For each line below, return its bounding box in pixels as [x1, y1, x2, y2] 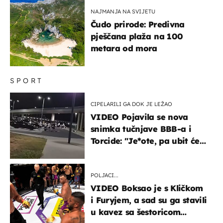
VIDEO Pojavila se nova [91, 111, 188, 122]
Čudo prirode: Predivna [91, 19, 185, 29]
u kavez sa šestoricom [91, 207, 181, 217]
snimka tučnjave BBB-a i [91, 123, 191, 134]
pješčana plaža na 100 [91, 31, 183, 41]
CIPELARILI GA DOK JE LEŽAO [91, 100, 172, 108]
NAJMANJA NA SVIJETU [91, 7, 155, 15]
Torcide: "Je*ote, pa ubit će [91, 135, 200, 146]
